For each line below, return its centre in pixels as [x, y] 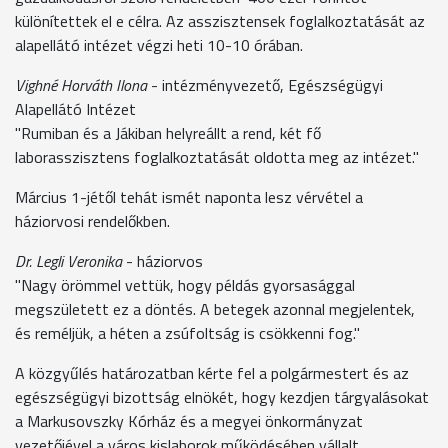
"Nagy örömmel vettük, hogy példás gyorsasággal [185, 284]
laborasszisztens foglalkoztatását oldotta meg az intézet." [217, 156]
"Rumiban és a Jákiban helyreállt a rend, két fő [168, 132]
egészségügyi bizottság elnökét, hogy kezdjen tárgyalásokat [222, 396]
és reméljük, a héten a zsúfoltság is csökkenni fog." [187, 332]
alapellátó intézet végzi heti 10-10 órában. [159, 44]
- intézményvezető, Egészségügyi [265, 84]
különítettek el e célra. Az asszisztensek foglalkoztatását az [220, 20]
